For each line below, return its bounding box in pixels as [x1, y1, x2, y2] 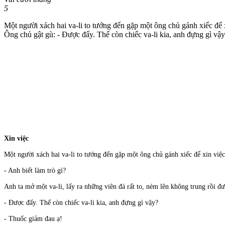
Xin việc [4, 135, 29, 143]
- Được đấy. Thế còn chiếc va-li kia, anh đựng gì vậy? [4, 199, 158, 207]
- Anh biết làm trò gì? [4, 167, 66, 175]
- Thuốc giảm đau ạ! [4, 215, 62, 223]
